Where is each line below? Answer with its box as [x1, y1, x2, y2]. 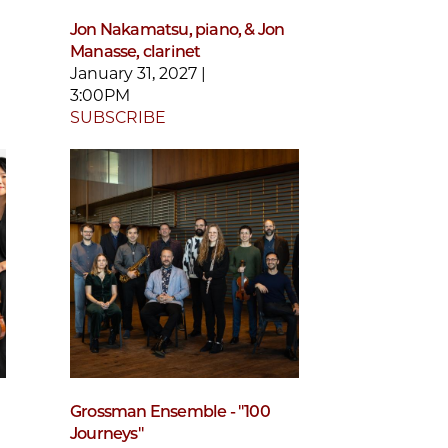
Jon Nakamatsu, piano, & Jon [70, 19, 285, 39]
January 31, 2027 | [70, 63, 206, 83]
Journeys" [70, 424, 143, 444]
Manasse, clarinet [70, 41, 201, 61]
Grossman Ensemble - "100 [70, 402, 270, 422]
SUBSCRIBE [70, 107, 166, 127]
